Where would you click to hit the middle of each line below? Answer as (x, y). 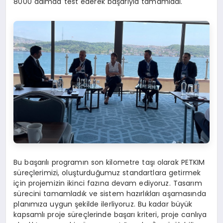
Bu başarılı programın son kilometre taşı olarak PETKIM (109, 163)
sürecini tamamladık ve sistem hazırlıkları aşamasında (110, 194)
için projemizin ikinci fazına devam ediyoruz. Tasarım (108, 183)
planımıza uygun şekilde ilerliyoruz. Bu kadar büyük (103, 204)
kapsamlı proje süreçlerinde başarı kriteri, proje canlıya (110, 215)
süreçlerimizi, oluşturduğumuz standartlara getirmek (107, 173)
